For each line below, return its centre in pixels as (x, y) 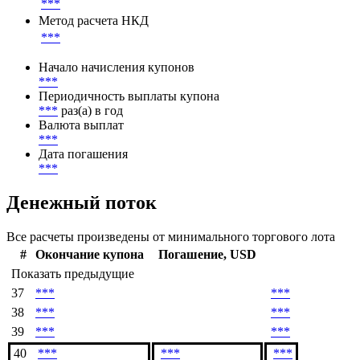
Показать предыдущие (73, 274)
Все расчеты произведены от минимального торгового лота (171, 237)
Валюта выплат (81, 125)
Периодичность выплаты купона (129, 96)
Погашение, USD (207, 255)
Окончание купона (90, 255)
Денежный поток (82, 203)
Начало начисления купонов (117, 67)
